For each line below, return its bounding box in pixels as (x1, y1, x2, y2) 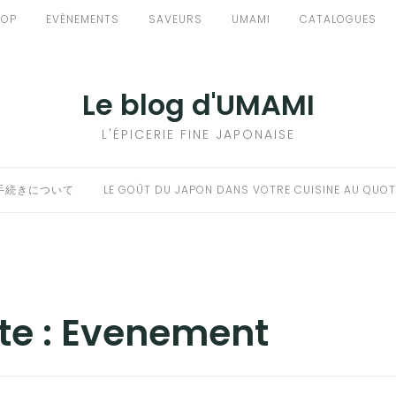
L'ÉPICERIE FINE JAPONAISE (101, 126, 295, 143)
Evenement (61, 308, 270, 358)
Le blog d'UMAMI (81, 85, 315, 125)
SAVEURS (148, 11, 202, 27)
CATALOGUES (300, 11, 377, 27)
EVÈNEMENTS (46, 11, 119, 27)
